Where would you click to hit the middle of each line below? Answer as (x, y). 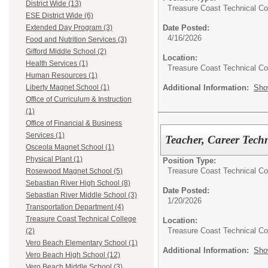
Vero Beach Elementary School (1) (82, 243)
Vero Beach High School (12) (73, 255)
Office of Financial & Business (74, 124)
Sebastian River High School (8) (78, 183)
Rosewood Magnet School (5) (74, 171)
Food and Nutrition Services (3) (76, 40)
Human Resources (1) (62, 76)
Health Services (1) (57, 64)
